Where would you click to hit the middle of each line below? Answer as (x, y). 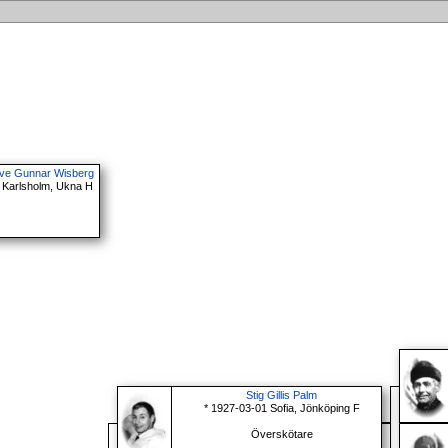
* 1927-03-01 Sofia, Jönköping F (281, 408)
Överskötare (281, 434)
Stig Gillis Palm (282, 395)
